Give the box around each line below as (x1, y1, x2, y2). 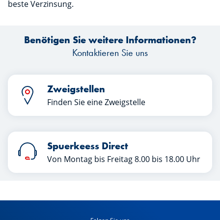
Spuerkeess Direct (47, 139, 128, 152)
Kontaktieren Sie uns (72, 46, 148, 59)
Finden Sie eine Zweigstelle (47, 97, 145, 108)
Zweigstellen (47, 82, 105, 95)
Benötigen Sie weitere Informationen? (24, 33, 196, 46)
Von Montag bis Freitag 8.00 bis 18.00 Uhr (47, 154, 200, 165)
